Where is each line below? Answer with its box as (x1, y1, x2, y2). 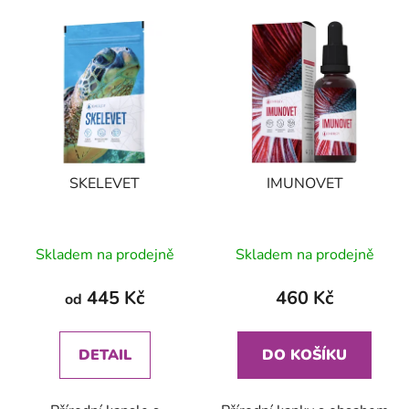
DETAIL (78, 344, 131, 365)
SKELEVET (69, 173, 140, 194)
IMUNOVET (266, 173, 343, 194)
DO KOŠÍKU (262, 344, 347, 365)
